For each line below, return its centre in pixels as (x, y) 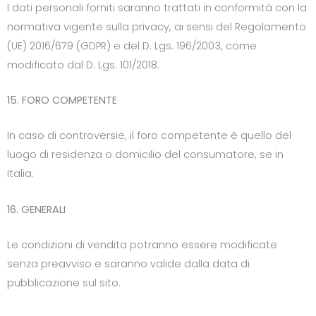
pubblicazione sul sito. (64, 283)
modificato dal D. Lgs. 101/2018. (83, 65)
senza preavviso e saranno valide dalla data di (128, 264)
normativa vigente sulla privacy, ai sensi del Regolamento (157, 26)
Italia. (20, 174)
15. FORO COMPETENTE (62, 101)
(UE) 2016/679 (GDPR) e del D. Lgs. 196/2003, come (132, 45)
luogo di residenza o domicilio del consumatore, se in (145, 155)
